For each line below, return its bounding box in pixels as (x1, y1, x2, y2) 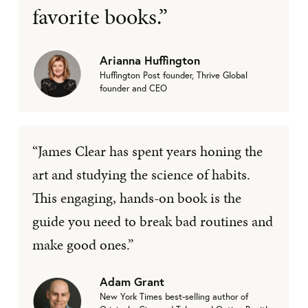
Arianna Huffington (100, 52, 200, 69)
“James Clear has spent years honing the (32, 140, 263, 162)
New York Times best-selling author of (100, 290, 248, 302)
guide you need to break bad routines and (32, 210, 273, 232)
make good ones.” (32, 234, 133, 255)
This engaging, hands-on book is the (32, 187, 241, 208)
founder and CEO (100, 82, 167, 95)
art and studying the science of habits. (32, 164, 250, 185)
